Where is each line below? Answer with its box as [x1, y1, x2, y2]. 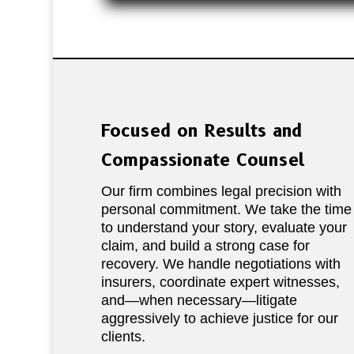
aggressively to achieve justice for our [100, 311, 338, 327]
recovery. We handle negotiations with [100, 256, 341, 273]
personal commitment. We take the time [100, 201, 352, 218]
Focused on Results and [100, 120, 302, 142]
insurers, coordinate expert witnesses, [100, 274, 340, 291]
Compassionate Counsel [100, 149, 304, 171]
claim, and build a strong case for [100, 238, 310, 254]
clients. [100, 329, 145, 345]
